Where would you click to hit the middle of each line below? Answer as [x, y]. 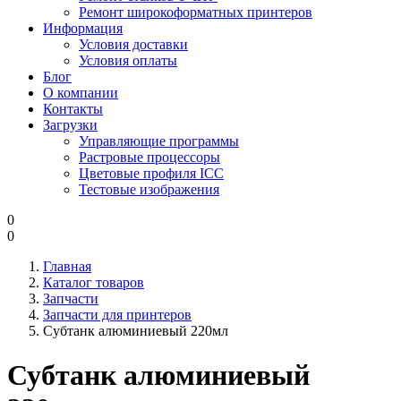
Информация [83, 29]
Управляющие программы [159, 141]
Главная [67, 267]
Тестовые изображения [149, 190]
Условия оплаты [128, 61]
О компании [81, 93]
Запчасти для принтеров [117, 315]
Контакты [73, 109]
